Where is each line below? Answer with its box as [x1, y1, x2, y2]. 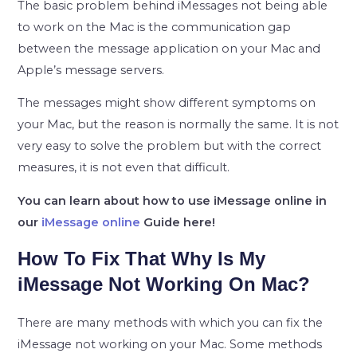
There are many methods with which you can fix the [18, 315, 324, 330]
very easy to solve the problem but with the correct [18, 139, 322, 154]
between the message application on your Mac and [18, 41, 321, 56]
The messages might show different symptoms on [18, 96, 316, 111]
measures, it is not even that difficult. [18, 160, 230, 175]
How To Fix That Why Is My [18, 247, 266, 269]
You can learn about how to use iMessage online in [18, 194, 328, 209]
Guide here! [140, 215, 216, 230]
